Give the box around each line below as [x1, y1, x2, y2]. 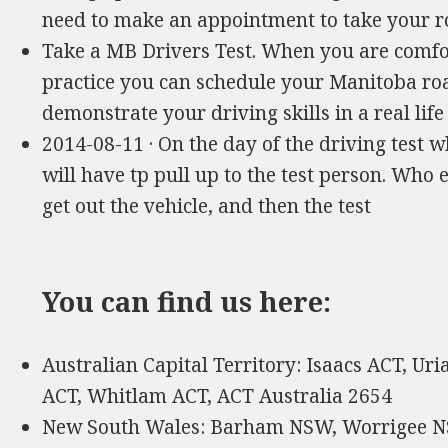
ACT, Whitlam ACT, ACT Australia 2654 [42, 383, 393, 410]
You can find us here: [42, 283, 332, 321]
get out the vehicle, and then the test [42, 193, 372, 220]
